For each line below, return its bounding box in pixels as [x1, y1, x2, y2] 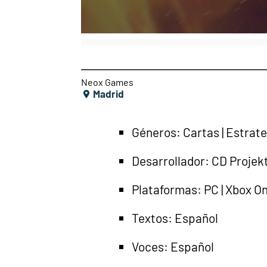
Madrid [91, 88, 124, 100]
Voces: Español [132, 239, 214, 254]
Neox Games [81, 76, 133, 88]
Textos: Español [132, 210, 218, 225]
